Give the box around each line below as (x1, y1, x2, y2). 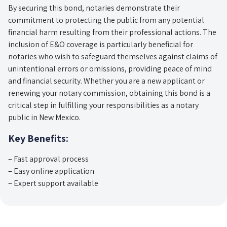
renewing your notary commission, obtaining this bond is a (8, 87, 210, 98)
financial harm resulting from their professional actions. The (8, 26, 216, 37)
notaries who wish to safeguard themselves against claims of (8, 51, 217, 62)
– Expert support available (8, 177, 98, 188)
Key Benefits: (8, 131, 68, 145)
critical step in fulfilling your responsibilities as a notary (8, 99, 199, 110)
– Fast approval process (8, 153, 89, 164)
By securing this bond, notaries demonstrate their (8, 2, 180, 13)
